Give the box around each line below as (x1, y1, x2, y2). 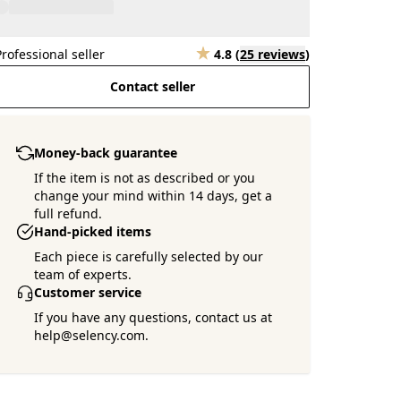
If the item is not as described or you (34, 169, 256, 186)
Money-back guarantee (34, 144, 178, 161)
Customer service (34, 284, 142, 301)
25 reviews (240, 46, 305, 63)
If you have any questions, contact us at (34, 309, 273, 326)
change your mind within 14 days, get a (34, 187, 273, 204)
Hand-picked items (34, 223, 152, 240)
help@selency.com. (34, 327, 149, 344)
